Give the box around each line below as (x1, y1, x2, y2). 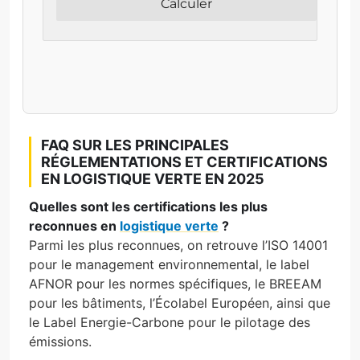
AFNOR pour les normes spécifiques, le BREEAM (29, 275, 321, 292)
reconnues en (29, 217, 120, 234)
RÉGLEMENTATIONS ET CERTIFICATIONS (41, 153, 328, 170)
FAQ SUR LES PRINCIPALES (41, 136, 229, 153)
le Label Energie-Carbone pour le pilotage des (29, 313, 310, 330)
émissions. (29, 333, 92, 350)
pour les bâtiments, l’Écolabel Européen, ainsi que (29, 294, 330, 311)
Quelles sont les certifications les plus (29, 198, 268, 215)
